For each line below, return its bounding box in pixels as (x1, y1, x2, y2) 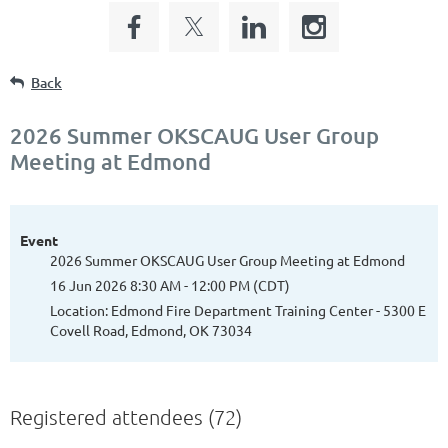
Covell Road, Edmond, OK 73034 (50, 321, 252, 339)
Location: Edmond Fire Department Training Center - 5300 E (50, 301, 426, 319)
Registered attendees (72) (10, 405, 242, 429)
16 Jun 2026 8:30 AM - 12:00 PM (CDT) (50, 276, 290, 294)
